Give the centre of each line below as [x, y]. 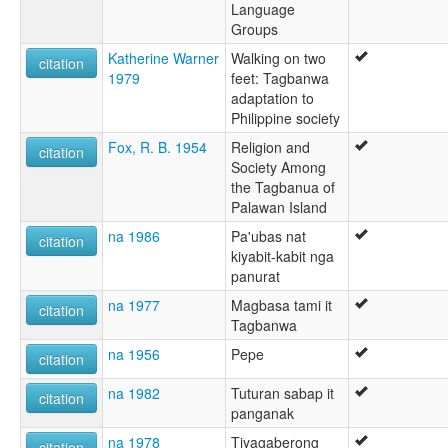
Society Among [278, 167]
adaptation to [272, 98]
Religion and [270, 147]
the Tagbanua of [283, 187]
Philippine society [285, 118]
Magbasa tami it [281, 305]
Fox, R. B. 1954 [157, 147]
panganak [262, 413]
